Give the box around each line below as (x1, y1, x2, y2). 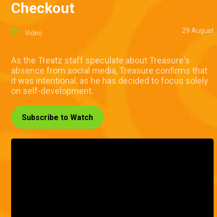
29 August (182, 27, 214, 35)
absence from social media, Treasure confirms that (11, 65, 207, 76)
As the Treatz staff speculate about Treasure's (11, 55, 190, 66)
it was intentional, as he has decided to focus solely (11, 76, 208, 86)
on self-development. (11, 86, 93, 96)
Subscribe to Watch (22, 113, 93, 123)
